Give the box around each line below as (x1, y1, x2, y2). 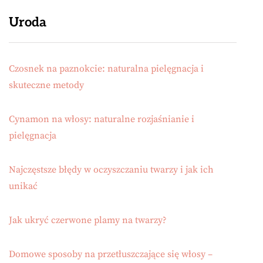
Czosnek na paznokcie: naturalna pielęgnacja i (9, 63, 204, 75)
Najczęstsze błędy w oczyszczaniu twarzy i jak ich (9, 164, 214, 176)
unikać (9, 180, 38, 193)
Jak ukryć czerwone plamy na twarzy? (9, 214, 167, 227)
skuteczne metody (9, 79, 84, 92)
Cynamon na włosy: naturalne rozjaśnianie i (9, 113, 194, 126)
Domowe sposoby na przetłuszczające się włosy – (9, 248, 213, 261)
